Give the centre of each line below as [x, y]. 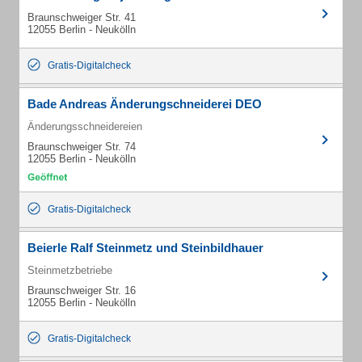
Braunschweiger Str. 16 [82, 290]
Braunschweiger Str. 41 [82, 17]
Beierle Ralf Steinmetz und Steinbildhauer [145, 248]
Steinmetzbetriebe [70, 270]
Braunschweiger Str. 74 [82, 147]
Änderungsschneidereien [85, 126]
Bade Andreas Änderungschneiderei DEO [145, 104]
